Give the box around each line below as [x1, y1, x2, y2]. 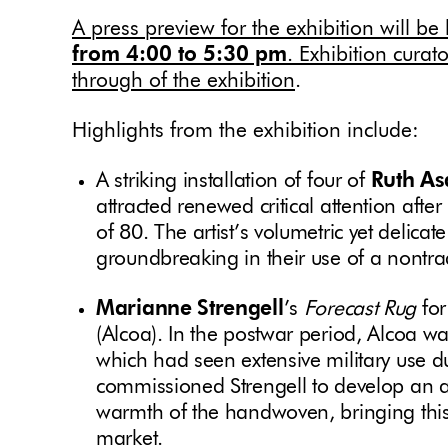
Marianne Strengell [96, 299, 284, 321]
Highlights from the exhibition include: [72, 121, 419, 143]
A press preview [72, 19, 215, 41]
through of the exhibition [72, 71, 295, 93]
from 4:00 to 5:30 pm [72, 45, 287, 67]
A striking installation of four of [96, 171, 371, 193]
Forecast [298, 299, 378, 321]
